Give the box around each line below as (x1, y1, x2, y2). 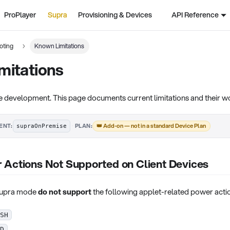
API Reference (171, 10, 219, 20)
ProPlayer (4, 10, 36, 20)
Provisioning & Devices (78, 10, 152, 20)
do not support (38, 185, 91, 197)
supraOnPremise (16, 122, 67, 129)
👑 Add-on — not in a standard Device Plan (97, 121, 206, 130)
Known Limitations (34, 41, 85, 50)
